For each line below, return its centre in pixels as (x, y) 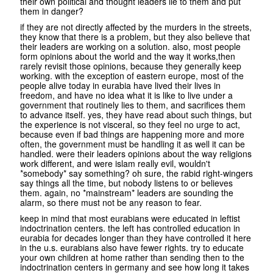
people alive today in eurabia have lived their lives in (120, 86)
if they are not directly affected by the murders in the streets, (136, 27)
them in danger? (52, 11)
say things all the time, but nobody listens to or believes (126, 183)
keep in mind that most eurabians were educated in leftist (130, 218)
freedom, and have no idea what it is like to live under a (126, 95)
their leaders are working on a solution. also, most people (130, 47)
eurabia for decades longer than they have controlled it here (136, 238)
